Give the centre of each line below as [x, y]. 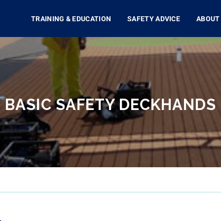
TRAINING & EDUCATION [71, 19]
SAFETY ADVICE [154, 19]
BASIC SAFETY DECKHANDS [110, 104]
